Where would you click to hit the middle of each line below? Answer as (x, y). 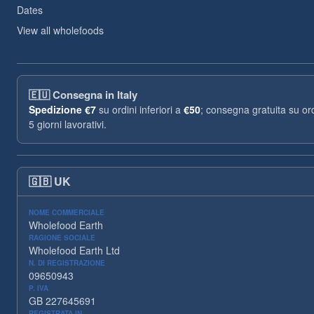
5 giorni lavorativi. (68, 124)
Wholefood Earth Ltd (74, 250)
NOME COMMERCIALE (67, 212)
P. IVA (39, 288)
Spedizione (55, 109)
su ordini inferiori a (140, 109)
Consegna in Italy (95, 95)
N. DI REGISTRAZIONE (67, 263)
